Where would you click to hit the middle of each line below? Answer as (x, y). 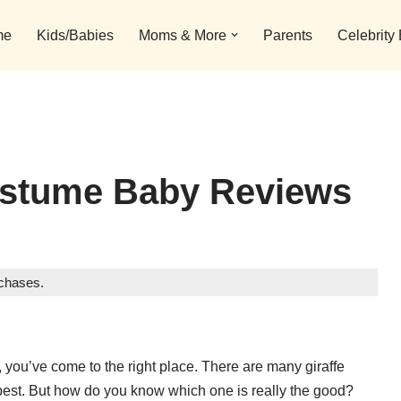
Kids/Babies (75, 36)
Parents (288, 36)
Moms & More (183, 36)
